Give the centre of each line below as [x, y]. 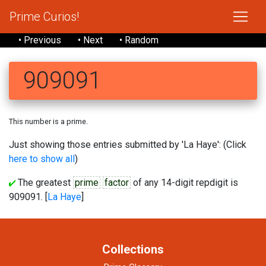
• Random [139, 40]
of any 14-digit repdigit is [184, 183]
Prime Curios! [44, 17]
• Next [90, 40]
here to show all [42, 159]
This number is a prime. [48, 121]
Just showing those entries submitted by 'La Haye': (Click [128, 145]
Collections [133, 249]
